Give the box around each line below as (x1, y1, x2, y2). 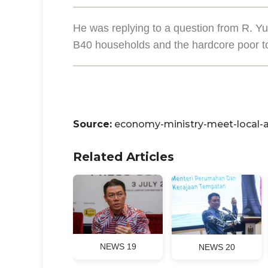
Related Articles (73, 150, 174, 165)
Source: (73, 118, 112, 130)
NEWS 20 (198, 242, 235, 252)
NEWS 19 (99, 242, 136, 252)
